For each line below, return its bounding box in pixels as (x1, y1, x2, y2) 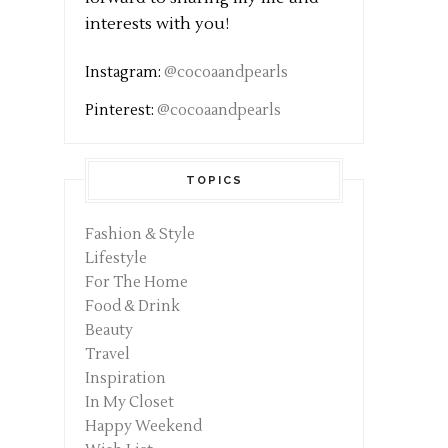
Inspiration (85, 369, 166, 389)
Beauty (85, 321, 133, 341)
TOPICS (185, 174, 243, 188)
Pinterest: (85, 101, 157, 121)
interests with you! (85, 14, 229, 35)
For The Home (85, 273, 188, 293)
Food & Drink (85, 297, 180, 317)
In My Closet (85, 393, 174, 413)
